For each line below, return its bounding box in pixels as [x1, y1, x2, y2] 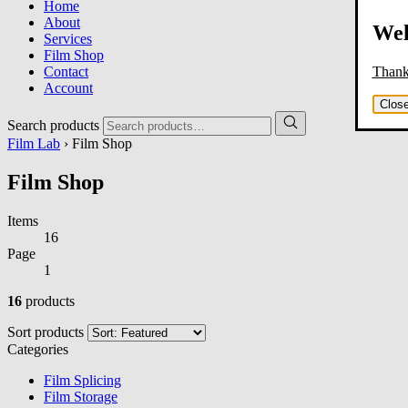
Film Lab [7, 136, 60, 151]
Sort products [7, 323, 84, 340]
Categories [7, 341, 68, 357]
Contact [44, 64, 88, 79]
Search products [7, 117, 99, 133]
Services [44, 31, 92, 46]
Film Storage [44, 388, 117, 404]
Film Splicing [44, 372, 121, 388]
